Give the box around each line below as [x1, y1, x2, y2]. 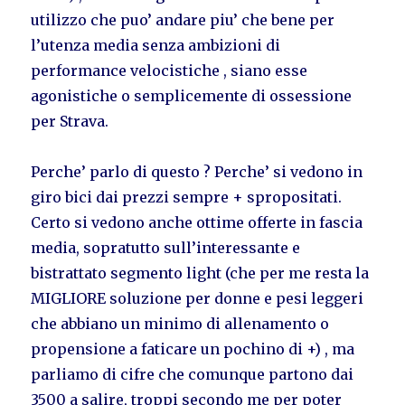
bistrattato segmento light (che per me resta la [31, 263, 370, 282]
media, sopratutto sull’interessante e [31, 238, 301, 257]
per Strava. [31, 111, 109, 130]
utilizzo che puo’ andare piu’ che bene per [31, 10, 335, 29]
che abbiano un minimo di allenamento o [31, 314, 330, 333]
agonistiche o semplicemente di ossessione [31, 86, 353, 105]
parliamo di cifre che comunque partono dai [31, 364, 354, 383]
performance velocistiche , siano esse [31, 61, 308, 80]
